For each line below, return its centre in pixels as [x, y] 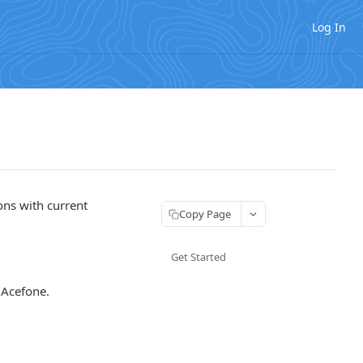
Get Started [199, 257]
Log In [329, 27]
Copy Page [205, 214]
